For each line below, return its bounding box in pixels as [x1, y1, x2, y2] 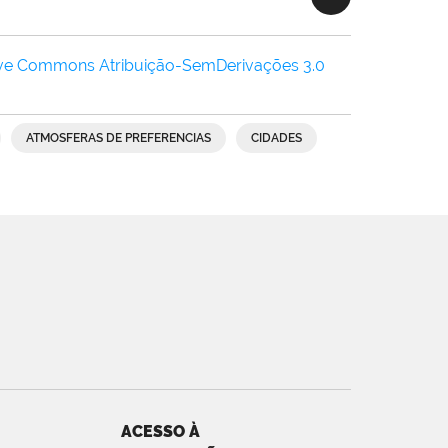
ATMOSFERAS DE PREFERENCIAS [26, 130, 211, 145]
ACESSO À [121, 421, 200, 441]
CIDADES [251, 130, 302, 145]
